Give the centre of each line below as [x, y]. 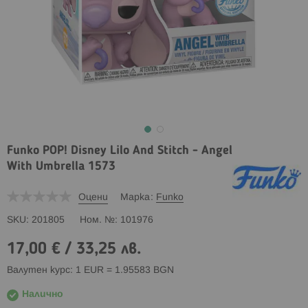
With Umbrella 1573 [61, 166]
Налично [43, 294]
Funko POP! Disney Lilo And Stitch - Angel [120, 151]
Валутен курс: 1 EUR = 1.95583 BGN [90, 270]
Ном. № [97, 220]
